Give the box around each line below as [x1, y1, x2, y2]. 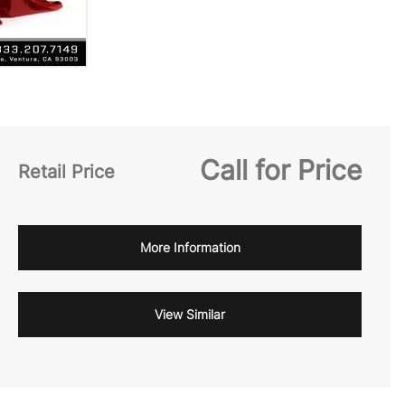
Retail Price [18, 160, 115, 183]
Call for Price [200, 154, 362, 186]
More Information [139, 240, 240, 255]
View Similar [155, 306, 225, 322]
